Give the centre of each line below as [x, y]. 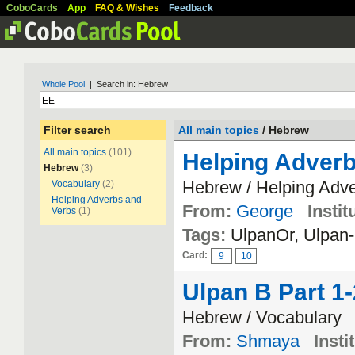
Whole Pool [63, 84]
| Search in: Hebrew [126, 84]
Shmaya [268, 341]
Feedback [191, 8]
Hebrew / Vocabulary [262, 317]
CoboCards [32, 8]
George [265, 211]
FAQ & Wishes [127, 8]
